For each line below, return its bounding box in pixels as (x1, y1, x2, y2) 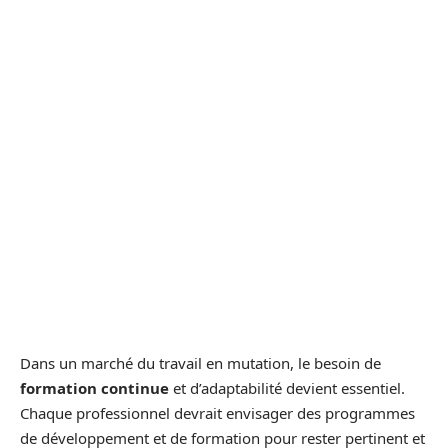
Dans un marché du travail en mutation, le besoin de (20, 352, 381, 373)
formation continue (20, 377, 169, 398)
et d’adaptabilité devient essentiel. (169, 377, 405, 398)
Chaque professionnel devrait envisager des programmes (20, 402, 415, 423)
